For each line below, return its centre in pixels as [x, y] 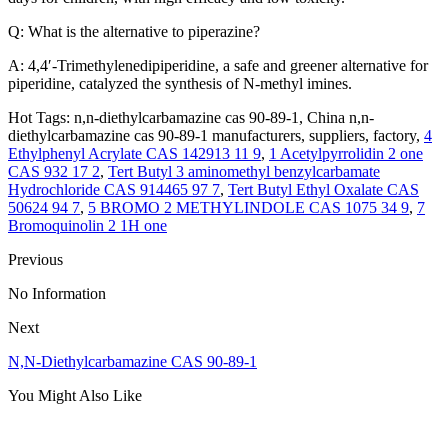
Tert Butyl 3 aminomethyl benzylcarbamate [244, 172]
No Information [57, 294]
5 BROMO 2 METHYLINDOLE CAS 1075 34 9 [248, 208]
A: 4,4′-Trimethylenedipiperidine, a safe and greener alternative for [218, 66]
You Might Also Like [75, 396]
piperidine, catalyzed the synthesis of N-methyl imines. [180, 84]
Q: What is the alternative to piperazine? [134, 32]
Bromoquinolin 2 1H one [87, 226]
